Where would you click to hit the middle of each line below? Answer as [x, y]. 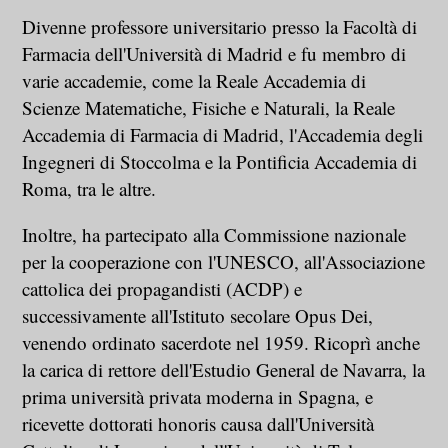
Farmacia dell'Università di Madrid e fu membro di [214, 54]
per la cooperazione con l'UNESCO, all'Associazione [224, 262]
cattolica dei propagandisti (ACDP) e [162, 289]
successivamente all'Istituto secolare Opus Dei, [198, 316]
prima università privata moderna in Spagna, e [198, 397]
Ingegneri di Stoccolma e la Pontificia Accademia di [220, 162]
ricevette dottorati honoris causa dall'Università [198, 424]
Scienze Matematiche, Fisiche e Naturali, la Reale [209, 108]
